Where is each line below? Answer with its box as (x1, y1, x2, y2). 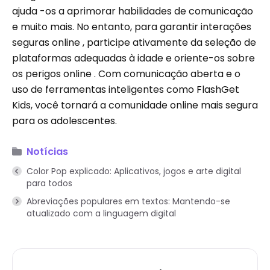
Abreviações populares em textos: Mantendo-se (27, 195, 230, 208)
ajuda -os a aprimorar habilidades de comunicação (12, 4, 253, 19)
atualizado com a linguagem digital (27, 207, 176, 220)
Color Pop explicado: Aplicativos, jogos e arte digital (27, 165, 241, 178)
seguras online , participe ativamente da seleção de (12, 36, 256, 50)
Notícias (27, 145, 68, 159)
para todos (27, 177, 72, 190)
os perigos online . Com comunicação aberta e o (12, 67, 240, 81)
